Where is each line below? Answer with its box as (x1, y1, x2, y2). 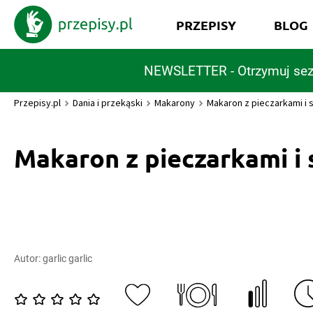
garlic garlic (43, 253, 92, 264)
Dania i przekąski (73, 96, 143, 109)
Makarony (154, 96, 195, 109)
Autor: (14, 253, 43, 264)
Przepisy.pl (14, 96, 61, 109)
